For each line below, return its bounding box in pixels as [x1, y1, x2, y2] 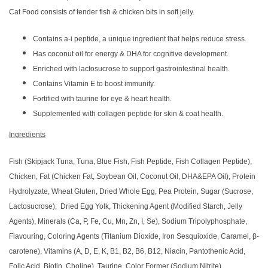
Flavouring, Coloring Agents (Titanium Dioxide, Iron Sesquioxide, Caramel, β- [9, 232, 259, 240]
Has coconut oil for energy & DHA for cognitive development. [33, 50, 229, 58]
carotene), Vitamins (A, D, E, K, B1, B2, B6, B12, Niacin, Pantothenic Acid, [9, 247, 245, 255]
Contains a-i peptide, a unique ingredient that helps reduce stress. [33, 35, 246, 43]
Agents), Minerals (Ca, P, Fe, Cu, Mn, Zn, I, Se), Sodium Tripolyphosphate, [9, 217, 247, 226]
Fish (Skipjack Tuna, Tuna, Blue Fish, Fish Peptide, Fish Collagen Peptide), [9, 157, 252, 166]
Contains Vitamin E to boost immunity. [33, 80, 155, 88]
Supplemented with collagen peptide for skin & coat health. [33, 109, 223, 118]
